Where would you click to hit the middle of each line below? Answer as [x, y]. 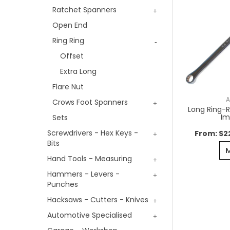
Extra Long [78, 71]
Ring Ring [68, 41]
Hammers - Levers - [83, 174]
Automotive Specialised [90, 215]
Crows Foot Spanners [90, 102]
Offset [72, 56]
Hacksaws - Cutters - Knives [98, 200]
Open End [70, 25]
